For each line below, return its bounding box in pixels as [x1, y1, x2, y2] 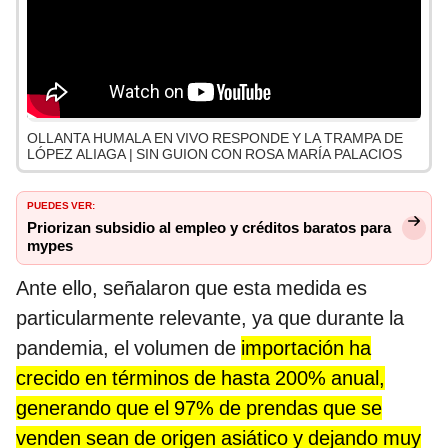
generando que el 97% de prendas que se [16, 396, 382, 421]
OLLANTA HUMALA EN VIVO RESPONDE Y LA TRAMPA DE [27, 130, 403, 147]
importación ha [241, 336, 371, 361]
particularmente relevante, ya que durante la [16, 306, 404, 331]
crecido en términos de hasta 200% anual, [16, 366, 385, 391]
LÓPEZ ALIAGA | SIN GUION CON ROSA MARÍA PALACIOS [27, 146, 402, 163]
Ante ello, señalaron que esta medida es [16, 276, 367, 301]
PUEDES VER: [27, 196, 95, 213]
